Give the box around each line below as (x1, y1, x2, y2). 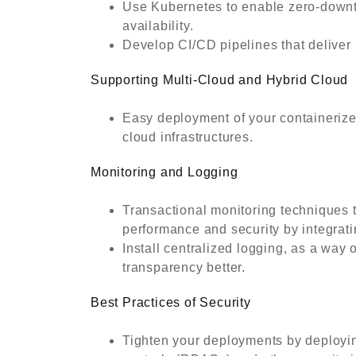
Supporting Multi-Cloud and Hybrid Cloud (91, 73, 349, 87)
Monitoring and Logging (91, 165, 238, 180)
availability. (122, 19, 194, 33)
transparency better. (122, 261, 246, 275)
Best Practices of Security (91, 296, 251, 310)
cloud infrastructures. (122, 130, 253, 145)
